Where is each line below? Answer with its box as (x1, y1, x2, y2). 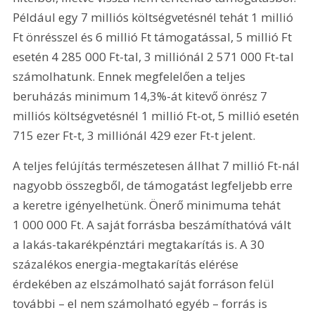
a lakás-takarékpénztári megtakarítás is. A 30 (13, 236, 268, 253)
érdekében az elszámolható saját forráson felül (13, 276, 278, 292)
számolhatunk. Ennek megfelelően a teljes (13, 67, 249, 84)
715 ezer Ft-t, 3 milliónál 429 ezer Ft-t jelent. (13, 127, 256, 143)
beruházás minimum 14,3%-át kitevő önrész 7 (13, 87, 271, 104)
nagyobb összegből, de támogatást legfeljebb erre (13, 177, 296, 194)
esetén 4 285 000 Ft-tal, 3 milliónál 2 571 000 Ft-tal (13, 48, 297, 65)
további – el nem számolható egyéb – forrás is (13, 295, 271, 312)
